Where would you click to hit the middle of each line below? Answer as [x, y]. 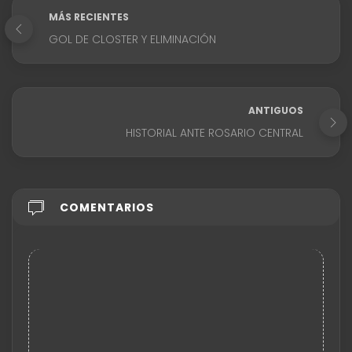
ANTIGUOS [276, 111]
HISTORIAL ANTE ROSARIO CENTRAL [214, 133]
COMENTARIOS [107, 208]
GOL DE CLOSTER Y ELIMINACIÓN [132, 40]
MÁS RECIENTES [89, 17]
